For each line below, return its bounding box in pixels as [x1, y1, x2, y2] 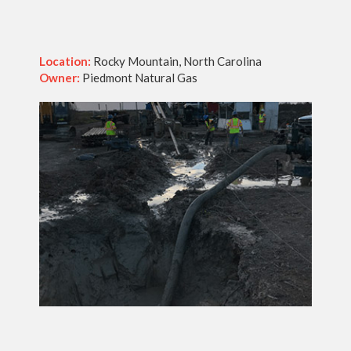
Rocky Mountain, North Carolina [91, 53, 262, 68]
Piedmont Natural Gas [80, 70, 197, 85]
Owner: [39, 70, 80, 85]
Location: [39, 53, 91, 68]
